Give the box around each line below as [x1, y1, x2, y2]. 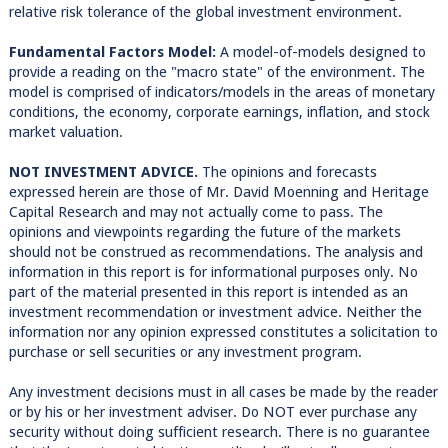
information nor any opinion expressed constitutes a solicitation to [8, 323, 438, 341]
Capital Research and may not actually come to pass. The [8, 203, 383, 221]
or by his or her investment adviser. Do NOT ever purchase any [8, 403, 417, 421]
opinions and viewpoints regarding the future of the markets [8, 223, 401, 241]
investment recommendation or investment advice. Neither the [8, 303, 422, 321]
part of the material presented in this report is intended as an [8, 283, 408, 301]
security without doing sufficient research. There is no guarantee [8, 423, 430, 441]
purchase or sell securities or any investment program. [8, 343, 362, 361]
